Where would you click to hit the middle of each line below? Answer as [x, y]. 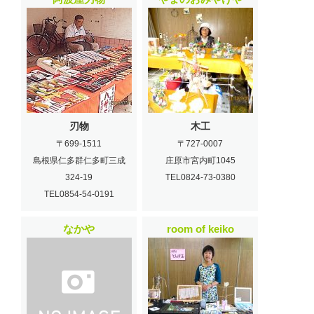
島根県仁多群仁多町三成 [79, 160]
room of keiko [200, 228]
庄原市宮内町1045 [200, 160]
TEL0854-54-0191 [79, 194]
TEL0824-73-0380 [200, 177]
